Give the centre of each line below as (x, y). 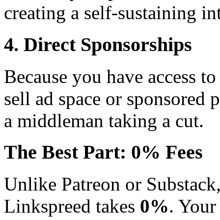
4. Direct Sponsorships (98, 44)
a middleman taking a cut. (104, 120)
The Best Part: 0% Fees (103, 152)
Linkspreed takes (72, 206)
